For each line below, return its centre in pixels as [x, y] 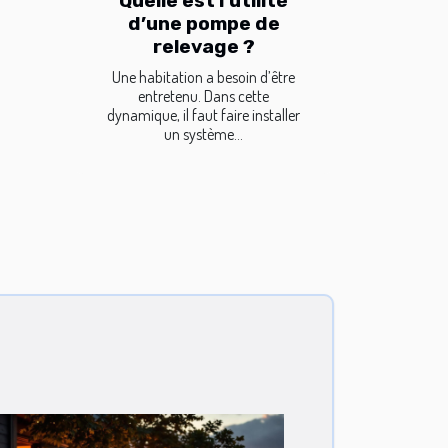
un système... [203, 134]
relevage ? [203, 46]
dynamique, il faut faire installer [203, 115]
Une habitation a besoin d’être [203, 77]
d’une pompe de [203, 23]
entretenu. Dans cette [203, 96]
